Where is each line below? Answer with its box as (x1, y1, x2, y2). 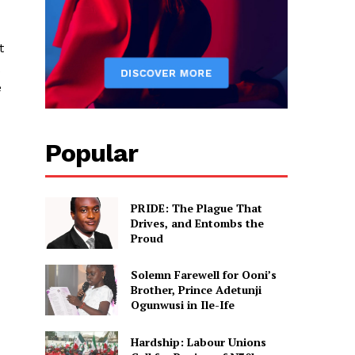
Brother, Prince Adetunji (130, 282, 261, 298)
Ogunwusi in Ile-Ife (130, 297, 235, 313)
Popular (44, 138, 138, 169)
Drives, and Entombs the (130, 215, 264, 231)
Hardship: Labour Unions (130, 334, 266, 349)
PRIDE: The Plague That (130, 200, 262, 216)
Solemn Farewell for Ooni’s (130, 267, 277, 283)
